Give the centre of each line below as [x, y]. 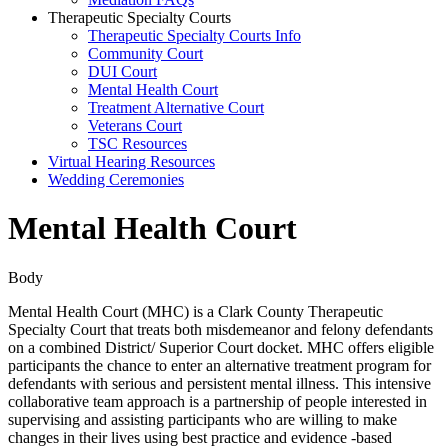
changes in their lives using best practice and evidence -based [200, 437]
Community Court [145, 54]
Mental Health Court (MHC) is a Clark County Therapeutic [195, 311]
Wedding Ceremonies [116, 180]
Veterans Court [135, 126]
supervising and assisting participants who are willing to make [202, 419]
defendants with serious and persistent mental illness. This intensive [219, 383]
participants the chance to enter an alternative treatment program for [219, 365]
